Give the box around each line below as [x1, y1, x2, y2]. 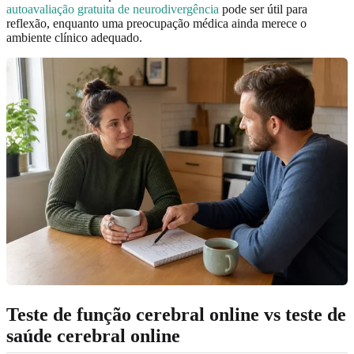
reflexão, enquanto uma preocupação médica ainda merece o [6, 16, 307, 30]
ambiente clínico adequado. [6, 30, 142, 44]
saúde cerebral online [6, 325, 180, 346]
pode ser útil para [219, 2, 307, 16]
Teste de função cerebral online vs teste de [6, 303, 346, 325]
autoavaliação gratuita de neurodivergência [6, 2, 219, 16]
